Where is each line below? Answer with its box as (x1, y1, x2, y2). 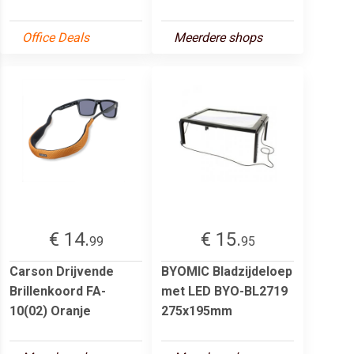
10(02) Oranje (9, 303, 91, 318)
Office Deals (22, 29, 89, 45)
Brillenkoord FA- (9, 283, 106, 299)
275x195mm (161, 303, 232, 318)
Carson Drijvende (9, 263, 114, 279)
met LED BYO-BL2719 (161, 283, 288, 299)
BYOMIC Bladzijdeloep (161, 263, 292, 279)
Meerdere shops (174, 29, 262, 45)
